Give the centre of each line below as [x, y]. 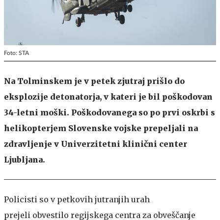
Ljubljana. [25, 159]
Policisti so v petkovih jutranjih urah [77, 199]
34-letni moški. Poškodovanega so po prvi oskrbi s [110, 112]
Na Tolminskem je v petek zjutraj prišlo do [94, 81]
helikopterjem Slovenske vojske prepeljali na [101, 128]
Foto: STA [16, 53]
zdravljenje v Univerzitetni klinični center [96, 144]
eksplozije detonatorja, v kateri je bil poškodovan [108, 96]
